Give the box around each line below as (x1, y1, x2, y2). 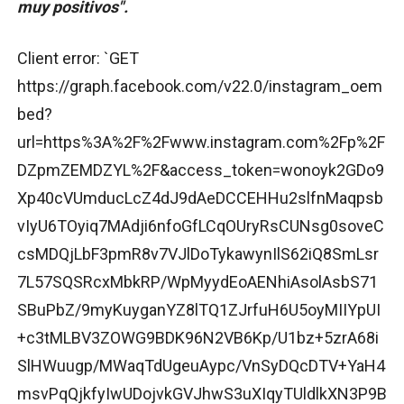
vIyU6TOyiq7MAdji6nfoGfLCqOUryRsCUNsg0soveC (17, 216, 384, 235)
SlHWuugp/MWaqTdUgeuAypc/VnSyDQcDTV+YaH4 (17, 355, 385, 375)
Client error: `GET (17, 48, 139, 68)
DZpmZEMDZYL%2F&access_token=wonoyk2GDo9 (17, 160, 384, 179)
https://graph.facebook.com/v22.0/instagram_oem (17, 76, 382, 96)
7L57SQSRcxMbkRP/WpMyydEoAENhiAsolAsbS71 (17, 271, 378, 291)
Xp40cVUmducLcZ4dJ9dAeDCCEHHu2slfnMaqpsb (17, 188, 383, 207)
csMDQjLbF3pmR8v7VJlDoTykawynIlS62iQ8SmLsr (17, 243, 379, 263)
